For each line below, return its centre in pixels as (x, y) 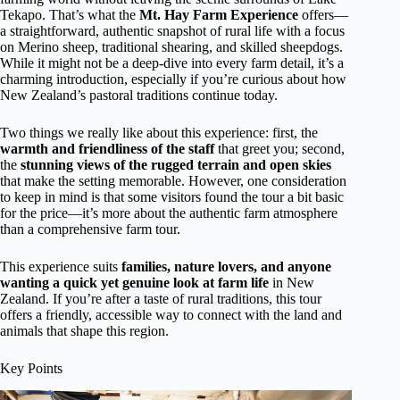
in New (292, 283)
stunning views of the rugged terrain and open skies (176, 165)
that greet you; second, (279, 149)
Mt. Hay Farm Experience (219, 15)
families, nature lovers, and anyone (226, 267)
